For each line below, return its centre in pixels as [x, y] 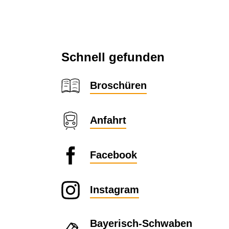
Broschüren [118, 85]
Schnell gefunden [113, 57]
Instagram [114, 190]
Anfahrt [108, 120]
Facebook [113, 155]
